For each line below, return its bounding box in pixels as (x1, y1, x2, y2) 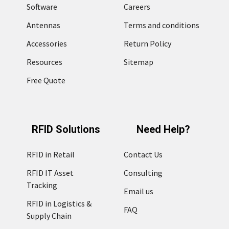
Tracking (26, 179, 57, 190)
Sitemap (123, 56, 153, 67)
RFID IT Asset (26, 167, 74, 178)
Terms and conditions (123, 19, 199, 30)
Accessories (26, 38, 67, 49)
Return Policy (123, 38, 171, 49)
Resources (26, 56, 62, 67)
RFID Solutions (31, 123, 100, 135)
